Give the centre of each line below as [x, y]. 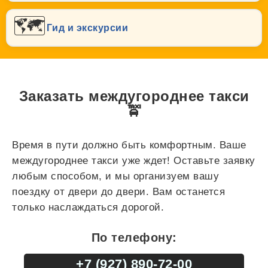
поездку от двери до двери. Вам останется [118, 192]
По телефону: [134, 238]
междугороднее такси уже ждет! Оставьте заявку [134, 161]
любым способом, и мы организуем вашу [115, 176]
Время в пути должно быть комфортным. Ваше [129, 145]
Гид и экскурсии [87, 28]
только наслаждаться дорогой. [88, 208]
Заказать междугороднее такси [134, 96]
